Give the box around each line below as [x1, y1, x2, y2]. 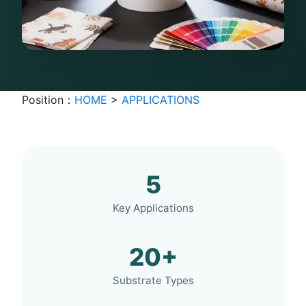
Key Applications [112, 201, 194, 215]
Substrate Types [112, 274, 194, 288]
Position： [22, 93, 74, 107]
